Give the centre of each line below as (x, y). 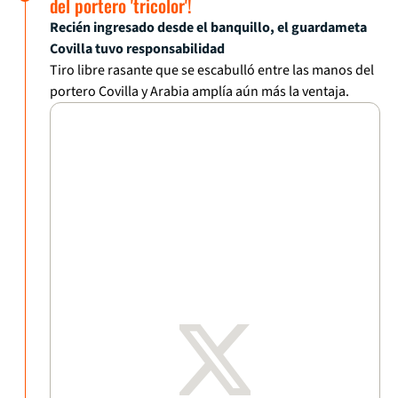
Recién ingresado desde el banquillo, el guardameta (208, 28)
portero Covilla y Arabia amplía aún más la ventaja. (199, 92)
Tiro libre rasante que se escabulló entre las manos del (212, 71)
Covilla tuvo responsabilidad (137, 49)
